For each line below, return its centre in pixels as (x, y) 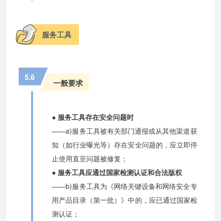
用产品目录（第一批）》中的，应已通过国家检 (125, 200)
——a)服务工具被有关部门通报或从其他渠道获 (125, 130)
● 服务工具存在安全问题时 (93, 117)
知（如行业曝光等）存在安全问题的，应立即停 (125, 144)
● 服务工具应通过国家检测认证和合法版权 (117, 172)
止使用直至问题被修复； (90, 158)
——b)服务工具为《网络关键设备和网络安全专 (125, 186)
